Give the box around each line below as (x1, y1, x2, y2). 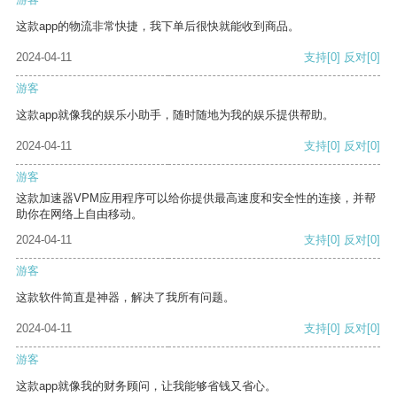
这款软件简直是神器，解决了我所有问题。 (16, 291, 235, 305)
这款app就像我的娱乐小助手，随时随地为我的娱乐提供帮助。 (16, 108, 334, 122)
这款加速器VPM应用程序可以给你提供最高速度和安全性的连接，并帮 (16, 191, 376, 206)
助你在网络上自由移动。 (16, 207, 143, 222)
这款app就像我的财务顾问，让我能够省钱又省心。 (16, 379, 276, 393)
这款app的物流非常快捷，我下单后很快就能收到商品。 (16, 19, 300, 34)
